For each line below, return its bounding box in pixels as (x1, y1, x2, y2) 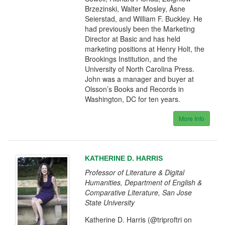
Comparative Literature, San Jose (85, 187, 192, 197)
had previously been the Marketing (85, 24, 195, 34)
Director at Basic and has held (85, 34, 181, 44)
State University (85, 197, 135, 207)
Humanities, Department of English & (85, 177, 202, 187)
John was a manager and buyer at (85, 74, 194, 84)
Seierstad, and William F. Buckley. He (85, 14, 203, 24)
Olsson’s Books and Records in (85, 84, 184, 94)
